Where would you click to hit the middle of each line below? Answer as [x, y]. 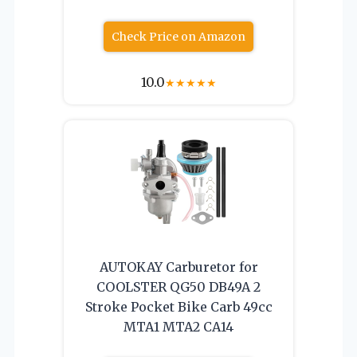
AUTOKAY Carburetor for [178, 267]
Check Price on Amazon [178, 36]
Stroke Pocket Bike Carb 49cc [178, 306]
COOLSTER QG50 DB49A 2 [178, 286]
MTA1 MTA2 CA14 [178, 326]
